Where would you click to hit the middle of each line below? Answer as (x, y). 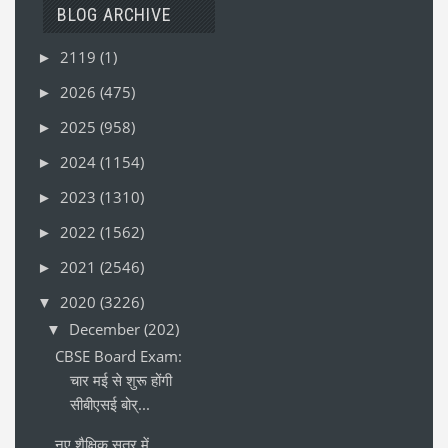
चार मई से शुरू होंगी (121, 379)
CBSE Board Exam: (118, 355)
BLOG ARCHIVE (114, 14)
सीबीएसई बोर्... (110, 403)
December (106, 328)
